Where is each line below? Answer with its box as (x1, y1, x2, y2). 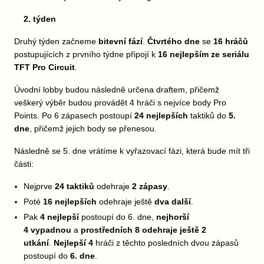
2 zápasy (132, 181, 167, 191)
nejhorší (156, 212, 189, 222)
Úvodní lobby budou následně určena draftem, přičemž (14, 85, 219, 94)
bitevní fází (98, 37, 143, 46)
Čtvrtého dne (147, 37, 200, 46)
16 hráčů (213, 37, 248, 46)
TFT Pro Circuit (14, 62, 75, 72)
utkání (24, 238, 49, 247)
